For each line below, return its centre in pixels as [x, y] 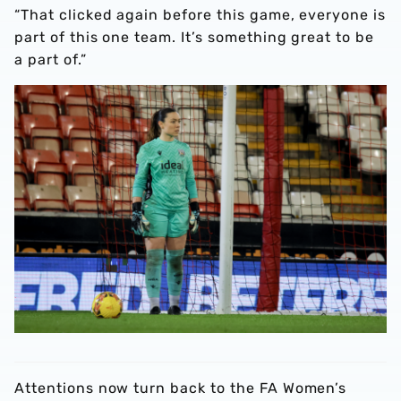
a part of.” [51, 59]
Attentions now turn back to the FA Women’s [181, 388]
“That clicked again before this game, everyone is [200, 14]
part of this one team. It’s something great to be [195, 37]
